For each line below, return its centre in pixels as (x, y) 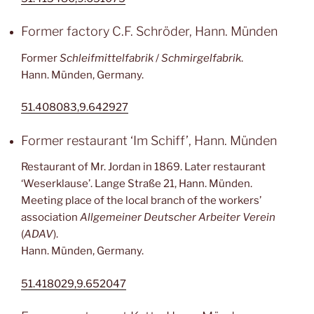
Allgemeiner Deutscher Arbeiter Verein (178, 217)
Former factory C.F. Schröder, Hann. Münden (149, 31)
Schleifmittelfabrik (107, 58)
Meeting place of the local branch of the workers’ (141, 200)
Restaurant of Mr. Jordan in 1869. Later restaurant (143, 167)
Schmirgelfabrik (201, 58)
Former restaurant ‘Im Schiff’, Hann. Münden (149, 140)
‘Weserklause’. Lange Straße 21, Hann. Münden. (137, 184)
